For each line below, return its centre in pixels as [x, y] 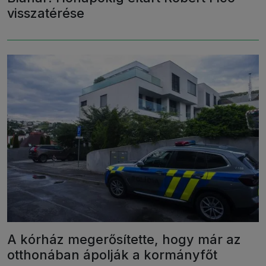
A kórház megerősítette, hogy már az [124, 240]
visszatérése [46, 13]
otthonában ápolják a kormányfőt [112, 255]
